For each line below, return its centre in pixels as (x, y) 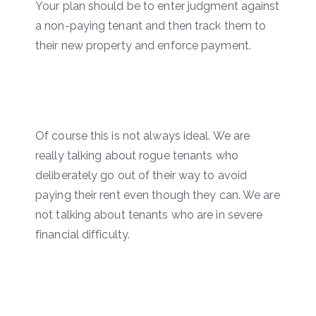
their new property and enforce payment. (143, 45)
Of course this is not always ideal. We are (143, 135)
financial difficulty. (83, 234)
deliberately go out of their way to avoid (141, 175)
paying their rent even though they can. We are (158, 195)
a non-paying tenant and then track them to (151, 25)
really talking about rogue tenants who (137, 155)
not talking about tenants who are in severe (149, 214)
